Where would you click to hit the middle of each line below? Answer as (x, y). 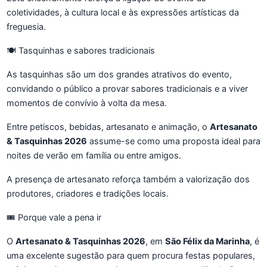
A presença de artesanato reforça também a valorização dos (128, 179)
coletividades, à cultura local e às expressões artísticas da (123, 13)
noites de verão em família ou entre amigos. (94, 155)
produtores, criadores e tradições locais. (88, 193)
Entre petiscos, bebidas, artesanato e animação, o (108, 127)
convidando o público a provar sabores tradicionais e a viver (127, 89)
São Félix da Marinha (207, 241)
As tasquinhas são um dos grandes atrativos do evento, (119, 74)
